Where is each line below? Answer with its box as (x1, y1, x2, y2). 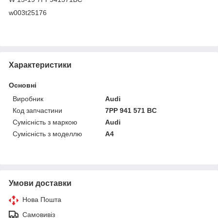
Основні (9, 81, 36, 89)
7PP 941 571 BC (105, 106, 157, 114)
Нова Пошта (22, 195, 61, 203)
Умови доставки (9, 179, 72, 187)
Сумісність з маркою (13, 118, 77, 126)
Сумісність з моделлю (13, 129, 82, 138)
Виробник (13, 94, 43, 103)
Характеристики (9, 60, 72, 69)
